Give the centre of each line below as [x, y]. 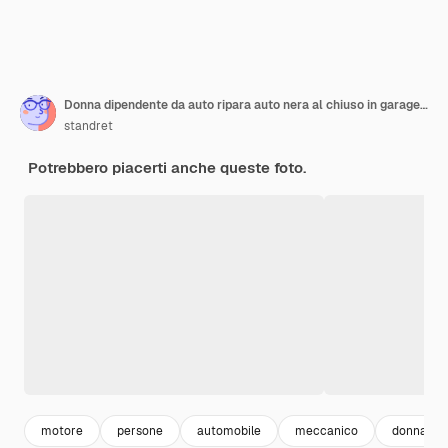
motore [62, 430]
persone [140, 430]
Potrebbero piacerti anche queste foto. [167, 168]
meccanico [326, 430]
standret [88, 126]
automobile [229, 430]
